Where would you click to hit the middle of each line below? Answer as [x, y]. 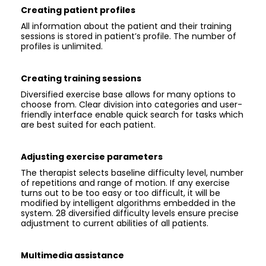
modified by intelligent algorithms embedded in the [128, 203]
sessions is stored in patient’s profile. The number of [129, 36]
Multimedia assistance [72, 255]
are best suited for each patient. [88, 125]
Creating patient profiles [78, 10]
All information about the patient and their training [126, 26]
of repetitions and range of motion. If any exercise [125, 183]
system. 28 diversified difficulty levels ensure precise [130, 213]
